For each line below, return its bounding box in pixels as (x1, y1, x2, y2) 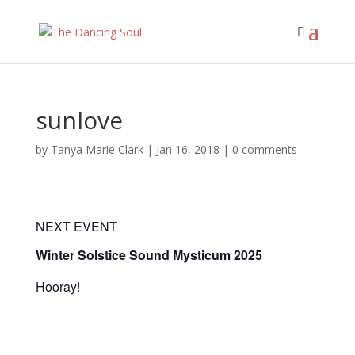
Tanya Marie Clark (50, 142, 143, 157)
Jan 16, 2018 (155, 142, 219, 157)
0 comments (231, 142, 297, 157)
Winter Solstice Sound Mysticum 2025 (35, 246, 262, 264)
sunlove (35, 104, 123, 136)
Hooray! (35, 277, 80, 296)
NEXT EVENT (35, 217, 117, 235)
